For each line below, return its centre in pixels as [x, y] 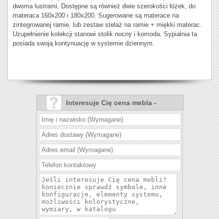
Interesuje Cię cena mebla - [111, 103]
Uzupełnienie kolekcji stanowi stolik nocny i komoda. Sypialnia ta [105, 34]
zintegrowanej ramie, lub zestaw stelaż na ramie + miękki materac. [107, 25]
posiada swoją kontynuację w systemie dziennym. [84, 44]
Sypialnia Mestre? [97, 118]
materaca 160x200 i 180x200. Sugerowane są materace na [96, 16]
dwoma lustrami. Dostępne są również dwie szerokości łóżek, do [104, 6]
